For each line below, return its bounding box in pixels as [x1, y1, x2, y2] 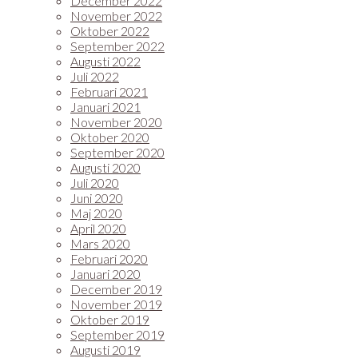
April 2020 [70, 221, 126, 236]
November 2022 [70, 8, 162, 23]
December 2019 [70, 281, 162, 296]
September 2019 [70, 327, 165, 342]
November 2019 [70, 296, 162, 312]
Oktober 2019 [70, 312, 149, 327]
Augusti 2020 [70, 160, 141, 175]
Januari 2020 [70, 266, 141, 281]
